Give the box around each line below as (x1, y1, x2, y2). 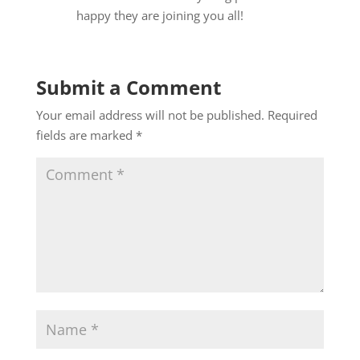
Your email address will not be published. (35, 106, 264, 123)
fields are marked (35, 126, 136, 143)
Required (267, 106, 317, 123)
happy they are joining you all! (76, 6, 243, 23)
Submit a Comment (35, 73, 221, 100)
